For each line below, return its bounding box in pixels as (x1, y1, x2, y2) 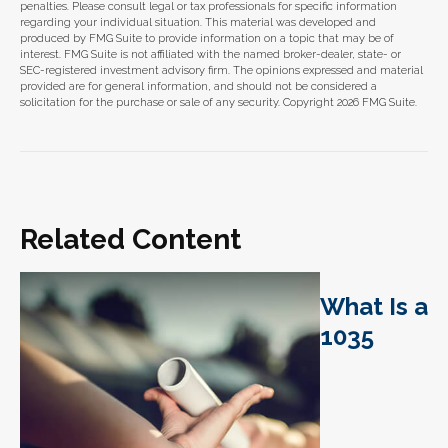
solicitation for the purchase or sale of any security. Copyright (20, 96, 337, 110)
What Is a (320, 292, 428, 322)
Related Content (20, 223, 241, 257)
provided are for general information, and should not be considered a (20, 80, 377, 94)
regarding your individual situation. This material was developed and (20, 16, 376, 30)
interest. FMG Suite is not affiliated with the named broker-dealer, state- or (20, 48, 401, 62)
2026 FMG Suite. (337, 96, 417, 110)
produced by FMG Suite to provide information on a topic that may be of (20, 32, 394, 46)
